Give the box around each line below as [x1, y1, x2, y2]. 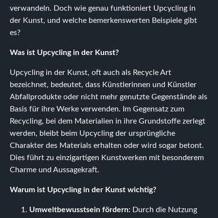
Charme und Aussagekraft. [10, 165, 99, 174]
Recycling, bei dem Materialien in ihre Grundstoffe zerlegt [10, 117, 205, 125]
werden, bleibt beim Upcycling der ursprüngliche [10, 129, 175, 137]
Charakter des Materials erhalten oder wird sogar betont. [10, 141, 204, 149]
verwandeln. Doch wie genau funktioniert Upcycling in [10, 4, 196, 12]
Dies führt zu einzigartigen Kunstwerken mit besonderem [10, 153, 204, 162]
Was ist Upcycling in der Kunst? [10, 48, 119, 56]
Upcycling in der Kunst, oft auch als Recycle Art [10, 68, 171, 76]
